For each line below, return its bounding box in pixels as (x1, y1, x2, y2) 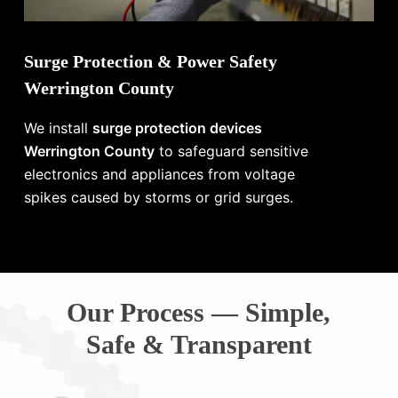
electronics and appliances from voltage (24, 164, 296, 183)
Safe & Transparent (85, 329, 312, 359)
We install (24, 118, 93, 137)
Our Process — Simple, (67, 297, 331, 327)
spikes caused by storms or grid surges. (24, 187, 294, 206)
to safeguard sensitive (155, 141, 309, 160)
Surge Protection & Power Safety (24, 51, 278, 71)
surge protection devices (92, 118, 263, 137)
